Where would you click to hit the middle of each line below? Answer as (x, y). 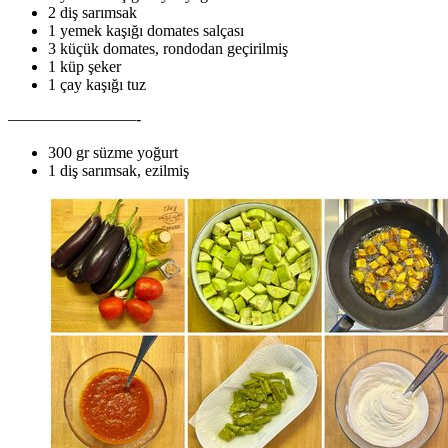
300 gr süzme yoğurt (113, 152)
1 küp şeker (84, 66)
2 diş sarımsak (92, 12)
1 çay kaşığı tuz (97, 84)
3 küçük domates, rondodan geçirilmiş (168, 48)
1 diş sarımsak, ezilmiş (118, 170)
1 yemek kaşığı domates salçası (146, 30)
